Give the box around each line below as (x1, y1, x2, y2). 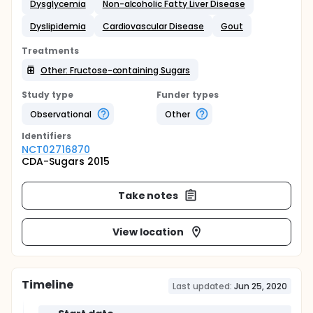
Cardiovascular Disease (102, 20, 204, 32)
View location (112, 224, 184, 239)
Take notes (117, 188, 179, 203)
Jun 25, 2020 (234, 280, 287, 292)
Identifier (22, 130, 66, 142)
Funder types (156, 89, 219, 101)
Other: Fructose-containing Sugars (41, 64, 191, 76)
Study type (22, 89, 73, 101)
